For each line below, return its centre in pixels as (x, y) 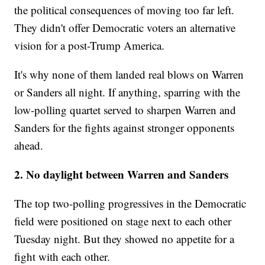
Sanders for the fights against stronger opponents (125, 128)
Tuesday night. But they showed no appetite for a (125, 239)
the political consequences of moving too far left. (125, 10)
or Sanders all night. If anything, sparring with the (127, 92)
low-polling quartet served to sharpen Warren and (125, 110)
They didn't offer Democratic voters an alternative (125, 28)
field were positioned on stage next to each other (123, 221)
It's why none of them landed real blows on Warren (129, 75)
